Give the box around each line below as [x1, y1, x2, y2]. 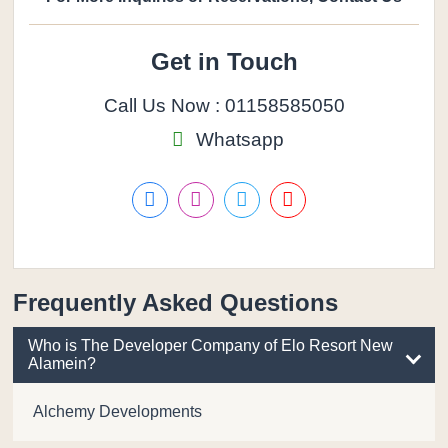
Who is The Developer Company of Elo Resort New [28, 337, 394, 354]
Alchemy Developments [33, 403, 203, 420]
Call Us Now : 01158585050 [103, 95, 345, 116]
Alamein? [28, 355, 97, 372]
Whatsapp [190, 129, 284, 150]
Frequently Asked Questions [13, 289, 339, 316]
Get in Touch [150, 48, 298, 75]
